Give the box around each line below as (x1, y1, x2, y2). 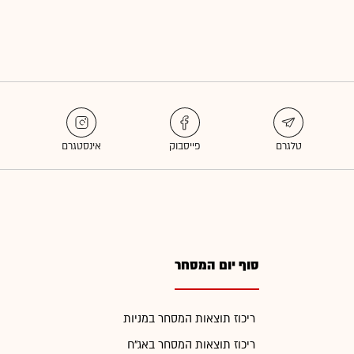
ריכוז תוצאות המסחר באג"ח (127, 337, 256, 352)
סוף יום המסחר (175, 257, 260, 274)
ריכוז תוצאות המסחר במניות (123, 311, 256, 326)
